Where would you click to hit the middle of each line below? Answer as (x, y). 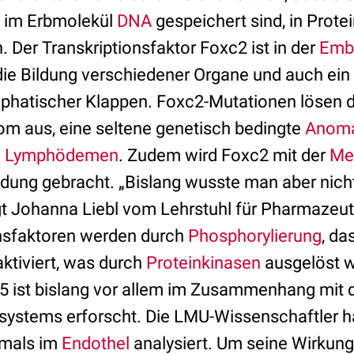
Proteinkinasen (203, 263)
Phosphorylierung (255, 236)
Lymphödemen (62, 155)
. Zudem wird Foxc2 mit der (224, 155)
